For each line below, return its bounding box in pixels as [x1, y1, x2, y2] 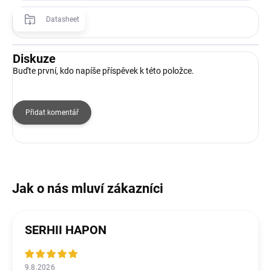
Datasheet [46, 15, 79, 24]
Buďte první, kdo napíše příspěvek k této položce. [13, 65, 194, 76]
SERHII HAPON [25, 222, 106, 237]
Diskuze [13, 51, 56, 66]
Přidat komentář [25, 108, 79, 117]
